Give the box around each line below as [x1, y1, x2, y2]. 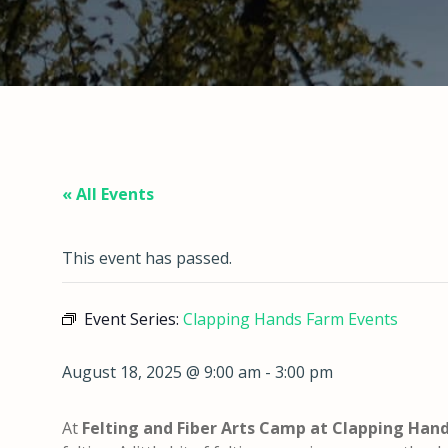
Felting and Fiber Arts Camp [82, 417, 306, 439]
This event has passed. [62, 247, 232, 269]
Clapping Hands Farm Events [183, 308, 398, 330]
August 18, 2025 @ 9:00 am [62, 361, 261, 383]
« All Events [62, 183, 154, 205]
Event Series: [84, 308, 183, 330]
